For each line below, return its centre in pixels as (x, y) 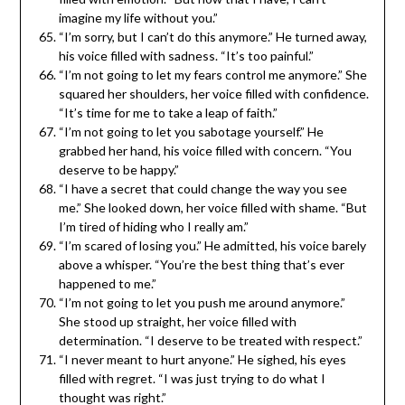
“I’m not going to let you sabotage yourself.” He (191, 131)
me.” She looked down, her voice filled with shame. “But (212, 207)
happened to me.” (107, 283)
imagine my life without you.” (138, 17)
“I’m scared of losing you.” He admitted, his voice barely (212, 245)
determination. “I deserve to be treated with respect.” (210, 340)
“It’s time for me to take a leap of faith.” (168, 112)
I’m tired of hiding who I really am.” (153, 226)
